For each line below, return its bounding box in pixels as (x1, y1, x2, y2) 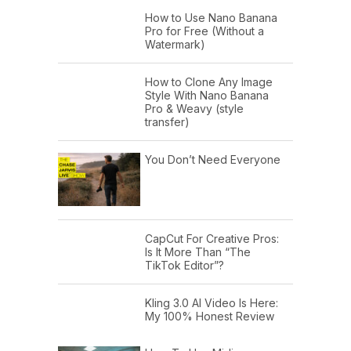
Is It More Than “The (145, 245, 251, 259)
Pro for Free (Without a (145, 24, 264, 38)
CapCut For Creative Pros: (145, 232, 279, 246)
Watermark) (145, 37, 205, 51)
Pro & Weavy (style (145, 101, 244, 115)
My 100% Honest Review (145, 309, 274, 324)
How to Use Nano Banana (145, 10, 277, 24)
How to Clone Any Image (145, 74, 273, 89)
